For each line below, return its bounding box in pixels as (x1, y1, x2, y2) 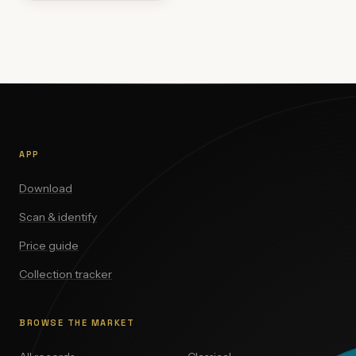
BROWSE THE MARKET (19, 317, 135, 328)
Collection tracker (19, 267, 112, 281)
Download (19, 181, 72, 195)
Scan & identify (19, 210, 97, 224)
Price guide (19, 238, 79, 253)
